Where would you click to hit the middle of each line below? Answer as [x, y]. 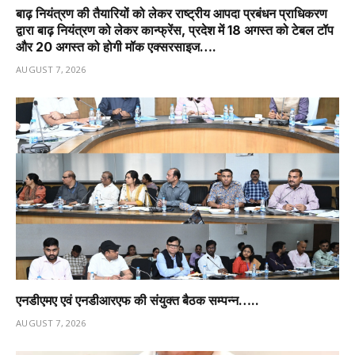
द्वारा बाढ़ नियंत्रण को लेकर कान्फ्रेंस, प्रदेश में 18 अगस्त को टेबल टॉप [175, 31]
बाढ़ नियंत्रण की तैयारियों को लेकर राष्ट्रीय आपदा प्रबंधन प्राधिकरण [172, 14]
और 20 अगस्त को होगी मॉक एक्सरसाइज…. [116, 47]
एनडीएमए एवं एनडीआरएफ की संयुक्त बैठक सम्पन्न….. [137, 300]
